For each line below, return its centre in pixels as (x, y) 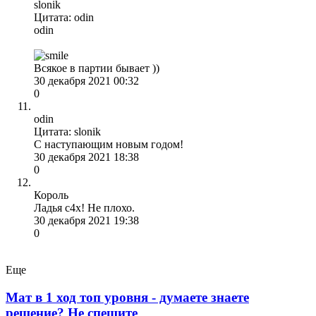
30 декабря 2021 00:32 (86, 80)
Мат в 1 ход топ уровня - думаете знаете (127, 297)
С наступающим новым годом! (109, 144)
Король (51, 195)
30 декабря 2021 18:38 (86, 157)
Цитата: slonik (67, 131)
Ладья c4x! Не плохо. (84, 207)
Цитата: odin (64, 17)
